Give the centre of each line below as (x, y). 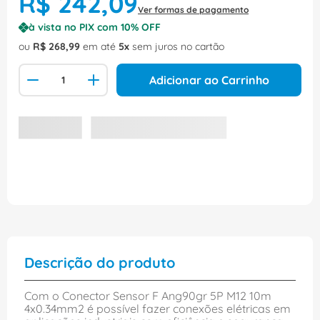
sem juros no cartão (177, 47)
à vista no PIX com (75, 27)
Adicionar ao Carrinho (209, 80)
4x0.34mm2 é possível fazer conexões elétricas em (157, 309)
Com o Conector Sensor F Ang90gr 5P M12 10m (148, 296)
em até (99, 47)
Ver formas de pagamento (193, 10)
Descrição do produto (100, 263)
